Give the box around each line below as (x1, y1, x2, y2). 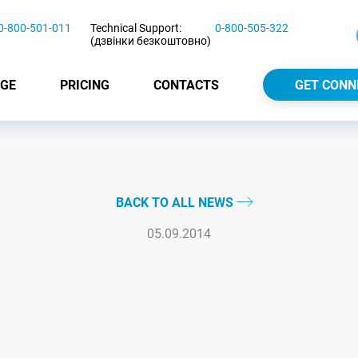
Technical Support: (90, 22, 181, 34)
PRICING (60, 77, 109, 93)
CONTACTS (153, 77, 219, 93)
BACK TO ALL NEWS (115, 195, 237, 210)
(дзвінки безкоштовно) (90, 34, 211, 47)
